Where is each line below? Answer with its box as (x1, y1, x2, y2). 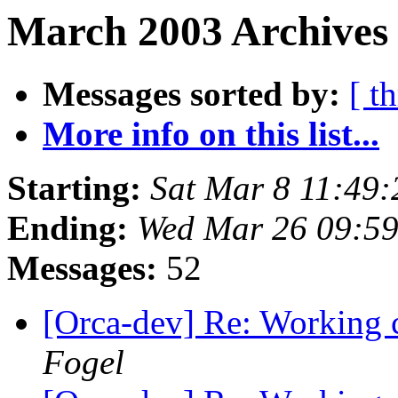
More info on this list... (43, 115, 379, 154)
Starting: (7, 169, 141, 208)
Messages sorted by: (43, 75, 340, 114)
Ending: (7, 209, 128, 248)
